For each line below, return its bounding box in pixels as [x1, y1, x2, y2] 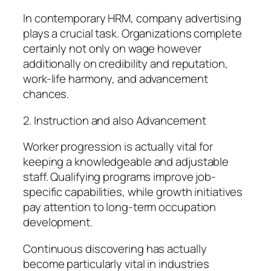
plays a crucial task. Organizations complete [23, 25, 242, 42]
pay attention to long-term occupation [23, 199, 217, 215]
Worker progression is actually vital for [23, 139, 213, 155]
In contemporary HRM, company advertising [23, 10, 241, 27]
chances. [23, 86, 70, 102]
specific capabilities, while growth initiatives [23, 184, 243, 200]
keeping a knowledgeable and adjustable [23, 154, 229, 170]
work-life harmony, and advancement [23, 71, 208, 87]
